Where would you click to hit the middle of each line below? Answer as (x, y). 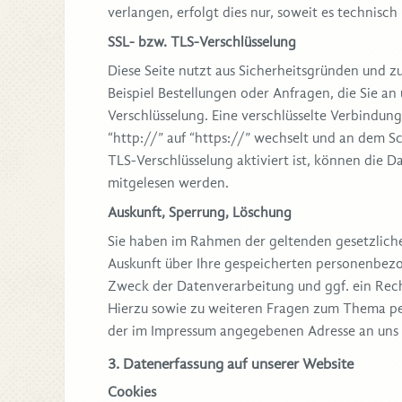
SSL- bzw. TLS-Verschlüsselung (202, 43)
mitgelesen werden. (168, 184)
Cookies (132, 392)
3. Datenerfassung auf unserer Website (231, 364)
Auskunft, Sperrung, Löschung (200, 213)
